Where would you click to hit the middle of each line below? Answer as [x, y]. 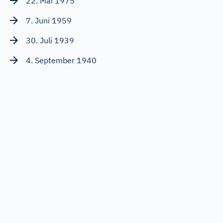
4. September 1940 [61, 60]
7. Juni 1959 [49, 21]
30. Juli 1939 [50, 41]
